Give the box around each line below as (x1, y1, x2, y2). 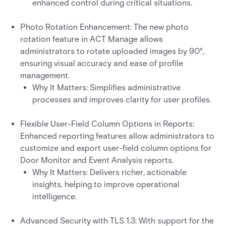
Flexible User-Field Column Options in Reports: (20, 119, 194, 129)
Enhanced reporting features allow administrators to (20, 131, 214, 141)
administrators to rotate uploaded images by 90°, (20, 46, 204, 56)
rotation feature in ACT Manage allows (20, 34, 163, 44)
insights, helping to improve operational (32, 180, 180, 189)
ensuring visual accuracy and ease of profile (20, 59, 183, 68)
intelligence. (32, 192, 77, 201)
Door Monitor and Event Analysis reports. (20, 155, 174, 165)
